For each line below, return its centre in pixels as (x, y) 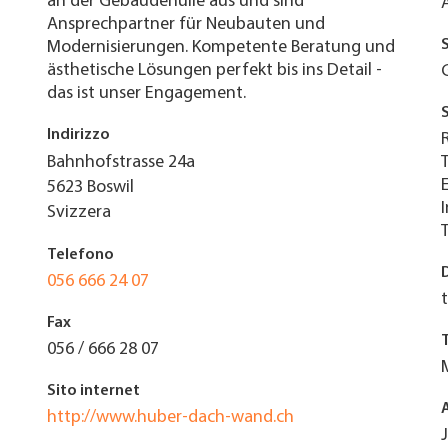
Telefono (80, 255)
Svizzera (78, 212)
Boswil (110, 187)
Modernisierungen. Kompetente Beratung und (220, 47)
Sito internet (93, 391)
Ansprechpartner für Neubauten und (185, 24)
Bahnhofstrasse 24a (120, 162)
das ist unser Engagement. (146, 93)
